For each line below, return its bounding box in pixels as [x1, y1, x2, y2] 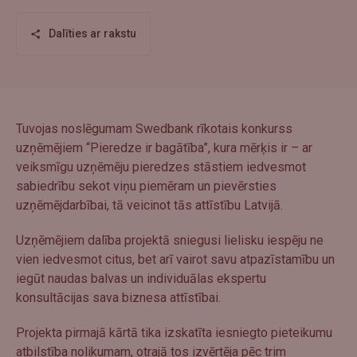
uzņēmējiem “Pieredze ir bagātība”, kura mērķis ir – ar [16, 139, 312, 155]
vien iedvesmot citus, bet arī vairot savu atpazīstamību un [16, 251, 335, 267]
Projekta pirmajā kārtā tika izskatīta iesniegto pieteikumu [16, 324, 332, 340]
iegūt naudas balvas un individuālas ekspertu [16, 270, 266, 286]
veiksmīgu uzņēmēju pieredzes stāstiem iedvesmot [16, 159, 306, 175]
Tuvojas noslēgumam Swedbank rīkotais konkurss [16, 120, 292, 136]
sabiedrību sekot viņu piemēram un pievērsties [16, 178, 277, 194]
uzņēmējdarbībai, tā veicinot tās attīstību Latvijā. [16, 197, 283, 213]
